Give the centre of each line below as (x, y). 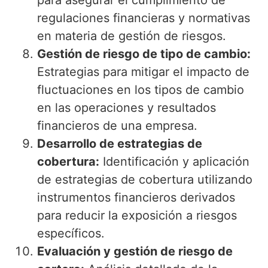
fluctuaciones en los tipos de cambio (140, 90)
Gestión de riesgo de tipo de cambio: (144, 54)
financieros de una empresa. (117, 126)
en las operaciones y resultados (126, 108)
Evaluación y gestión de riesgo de (135, 252)
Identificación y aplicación (174, 162)
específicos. (71, 234)
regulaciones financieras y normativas (143, 18)
